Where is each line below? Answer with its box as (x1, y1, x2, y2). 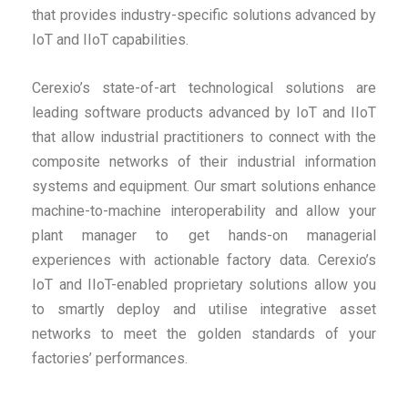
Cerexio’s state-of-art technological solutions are (32, 79, 376, 97)
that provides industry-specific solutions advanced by (32, 6, 376, 24)
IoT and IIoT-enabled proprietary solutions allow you (32, 276, 376, 293)
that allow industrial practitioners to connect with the (32, 128, 376, 146)
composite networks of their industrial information (32, 153, 376, 170)
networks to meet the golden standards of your (32, 325, 376, 342)
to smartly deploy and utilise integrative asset (32, 301, 376, 318)
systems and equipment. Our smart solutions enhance (32, 178, 376, 195)
